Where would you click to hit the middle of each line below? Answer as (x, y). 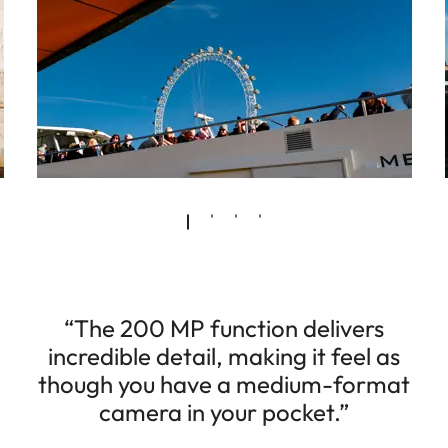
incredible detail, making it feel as (224, 355)
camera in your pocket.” (224, 411)
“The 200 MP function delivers (224, 327)
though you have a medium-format (224, 383)
